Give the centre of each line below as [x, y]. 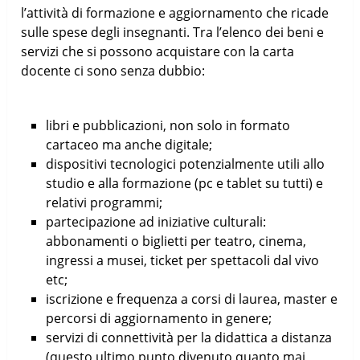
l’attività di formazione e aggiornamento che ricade [175, 12]
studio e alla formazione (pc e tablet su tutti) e [184, 183]
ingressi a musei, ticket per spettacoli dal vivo [182, 260]
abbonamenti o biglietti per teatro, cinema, [176, 241]
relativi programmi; [104, 202]
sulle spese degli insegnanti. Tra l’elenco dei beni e [173, 32]
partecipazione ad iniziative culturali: [155, 221]
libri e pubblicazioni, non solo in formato [168, 125]
